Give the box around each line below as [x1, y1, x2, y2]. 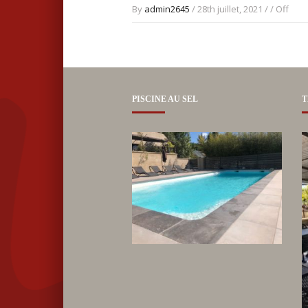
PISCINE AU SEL [132, 93, 198, 104]
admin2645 [144, 2, 190, 15]
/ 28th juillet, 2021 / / [190, 2, 276, 15]
